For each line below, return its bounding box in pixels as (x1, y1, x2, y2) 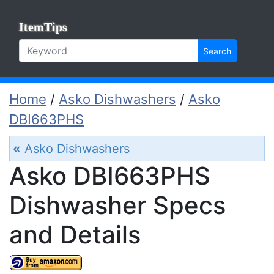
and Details (9, 220, 141, 250)
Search (203, 45, 231, 56)
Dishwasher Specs (9, 190, 226, 220)
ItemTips (19, 20, 67, 34)
